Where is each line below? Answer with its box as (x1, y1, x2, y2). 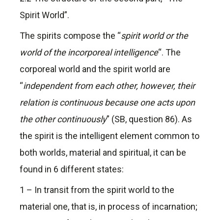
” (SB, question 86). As (107, 114, 192, 125)
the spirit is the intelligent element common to (20, 131, 199, 141)
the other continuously (20, 114, 107, 125)
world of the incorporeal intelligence (20, 47, 158, 58)
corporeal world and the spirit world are (20, 64, 170, 75)
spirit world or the (121, 30, 188, 41)
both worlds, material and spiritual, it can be (20, 147, 186, 158)
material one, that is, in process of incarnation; (20, 201, 197, 212)
